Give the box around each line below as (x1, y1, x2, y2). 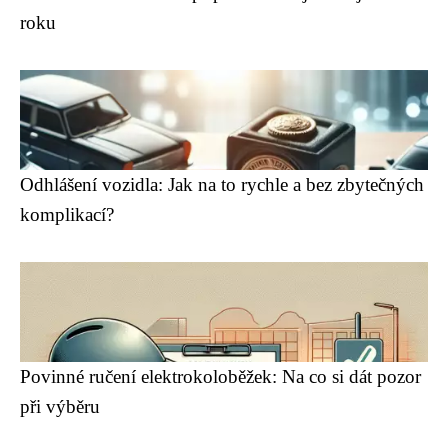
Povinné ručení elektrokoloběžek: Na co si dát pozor (20, 366, 421, 387)
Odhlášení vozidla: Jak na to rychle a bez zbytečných (20, 174, 424, 195)
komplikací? (20, 204, 114, 225)
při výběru (20, 396, 100, 417)
